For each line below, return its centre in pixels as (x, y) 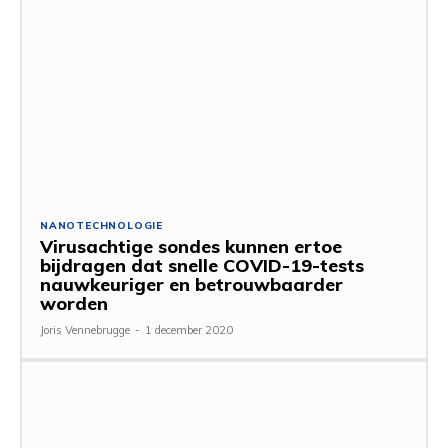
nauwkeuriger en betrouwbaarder (191, 285)
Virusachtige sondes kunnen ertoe (191, 247)
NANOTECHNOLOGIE (101, 226)
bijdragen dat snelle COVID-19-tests (202, 266)
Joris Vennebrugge (85, 330)
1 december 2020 (189, 330)
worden (74, 304)
